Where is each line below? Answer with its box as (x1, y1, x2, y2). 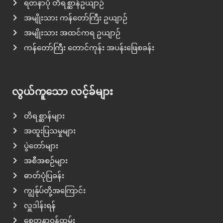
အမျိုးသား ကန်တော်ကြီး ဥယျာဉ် (22, 12, 127, 22)
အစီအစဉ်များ (22, 155, 68, 165)
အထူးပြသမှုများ (22, 125, 76, 135)
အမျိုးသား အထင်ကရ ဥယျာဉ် (22, 27, 120, 37)
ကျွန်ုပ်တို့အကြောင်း (22, 185, 86, 195)
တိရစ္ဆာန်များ (22, 111, 65, 120)
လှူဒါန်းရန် (22, 200, 56, 210)
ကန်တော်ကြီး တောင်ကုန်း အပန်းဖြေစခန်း (22, 42, 154, 52)
